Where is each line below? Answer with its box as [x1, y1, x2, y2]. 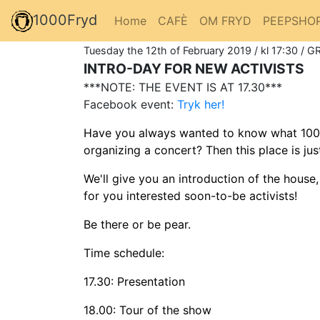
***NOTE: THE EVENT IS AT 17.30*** [84, 79, 282, 94]
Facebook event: [84, 96, 177, 111]
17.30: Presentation [84, 274, 185, 289]
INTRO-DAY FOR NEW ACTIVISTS [84, 59, 304, 77]
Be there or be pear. [84, 216, 191, 231]
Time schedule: [84, 245, 164, 260]
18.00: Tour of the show [84, 302, 211, 317]
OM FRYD [199, 13, 251, 28]
